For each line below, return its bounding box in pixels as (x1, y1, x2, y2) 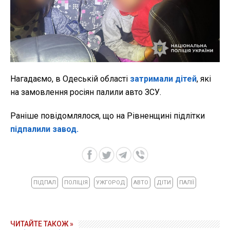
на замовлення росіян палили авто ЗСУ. (10, 87, 161, 98)
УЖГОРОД (96, 179, 125, 186)
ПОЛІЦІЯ (64, 179, 88, 186)
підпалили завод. (10, 124, 79, 135)
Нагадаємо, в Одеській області (10, 74, 130, 84)
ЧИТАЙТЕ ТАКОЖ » (10, 220, 73, 228)
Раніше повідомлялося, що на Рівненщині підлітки (10, 111, 205, 121)
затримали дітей (130, 74, 197, 84)
